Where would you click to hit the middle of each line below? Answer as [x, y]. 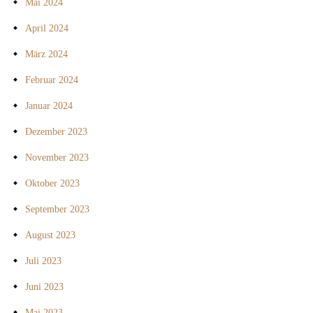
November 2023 [57, 158]
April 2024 [47, 29]
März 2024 [46, 54]
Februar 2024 [52, 80]
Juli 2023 [43, 261]
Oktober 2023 [52, 184]
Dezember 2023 [56, 132]
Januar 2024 [49, 106]
